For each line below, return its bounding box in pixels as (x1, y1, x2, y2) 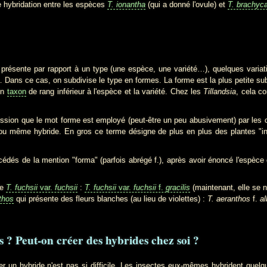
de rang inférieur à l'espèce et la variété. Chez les (26, 86, 204, 96)
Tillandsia (203, 86, 237, 96)
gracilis (165, 182, 190, 192)
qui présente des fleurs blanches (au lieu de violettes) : (15, 194, 207, 203)
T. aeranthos (207, 194, 253, 203)
